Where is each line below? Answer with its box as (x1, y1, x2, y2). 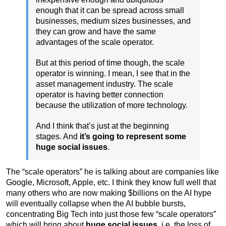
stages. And (36, 132, 80, 141)
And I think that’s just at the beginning (36, 122, 169, 131)
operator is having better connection (36, 90, 163, 99)
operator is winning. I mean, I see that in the (36, 69, 190, 78)
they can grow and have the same (36, 27, 156, 36)
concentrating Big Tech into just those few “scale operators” (6, 210, 216, 219)
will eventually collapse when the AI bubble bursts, (6, 199, 186, 208)
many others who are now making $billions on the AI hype (6, 189, 211, 198)
